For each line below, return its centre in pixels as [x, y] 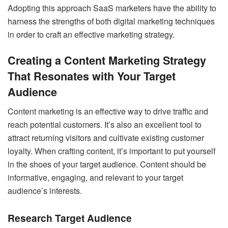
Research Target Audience [71, 218]
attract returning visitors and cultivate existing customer [106, 138]
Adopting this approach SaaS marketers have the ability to [112, 8]
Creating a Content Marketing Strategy [107, 60]
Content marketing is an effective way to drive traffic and [108, 111]
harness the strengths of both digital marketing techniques [111, 21]
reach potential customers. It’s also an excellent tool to [105, 125]
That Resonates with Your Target [92, 76]
